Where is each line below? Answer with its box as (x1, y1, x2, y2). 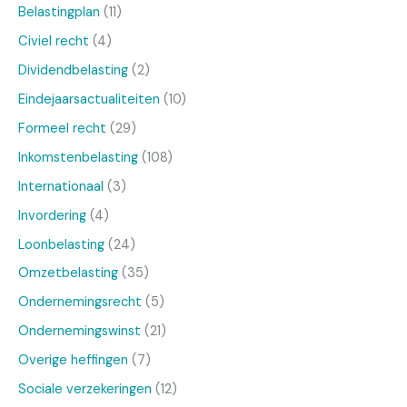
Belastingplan (18, 4, 100, 22)
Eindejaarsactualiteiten (18, 90, 160, 108)
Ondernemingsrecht (18, 293, 142, 312)
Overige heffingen (18, 352, 128, 370)
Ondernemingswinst (18, 323, 141, 341)
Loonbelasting (18, 235, 104, 253)
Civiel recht (18, 32, 89, 50)
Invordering (18, 206, 86, 224)
